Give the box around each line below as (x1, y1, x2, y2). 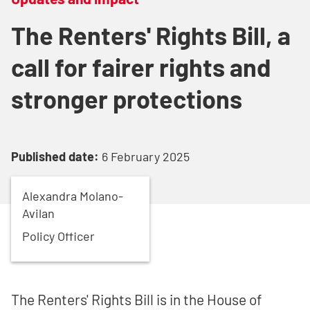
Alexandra (22, 188, 77, 204)
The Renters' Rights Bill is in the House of (11, 291, 262, 309)
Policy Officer (22, 228, 95, 244)
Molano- (80, 188, 123, 204)
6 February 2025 (102, 149, 190, 165)
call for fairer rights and (11, 52, 271, 82)
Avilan (22, 206, 55, 221)
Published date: (11, 149, 99, 165)
